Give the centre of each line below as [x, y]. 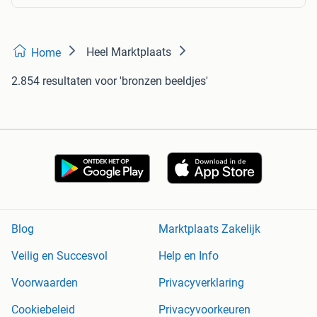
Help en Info [189, 256]
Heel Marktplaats [129, 52]
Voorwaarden [45, 283]
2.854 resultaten [52, 81]
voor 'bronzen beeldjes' [151, 81]
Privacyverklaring [201, 283]
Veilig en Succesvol [59, 256]
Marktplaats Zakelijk [209, 229]
